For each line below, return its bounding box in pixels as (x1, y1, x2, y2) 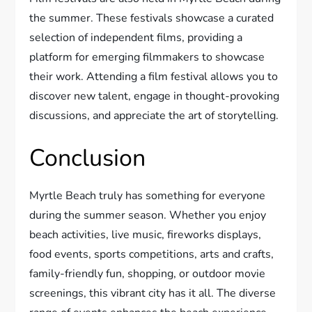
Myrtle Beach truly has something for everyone (29, 187, 266, 203)
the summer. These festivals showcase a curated (29, 10, 274, 26)
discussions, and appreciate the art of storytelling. (29, 107, 279, 123)
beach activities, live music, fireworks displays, (29, 226, 262, 242)
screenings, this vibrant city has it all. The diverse (29, 285, 276, 301)
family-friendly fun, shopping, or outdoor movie (29, 265, 266, 281)
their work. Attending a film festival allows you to (29, 68, 279, 84)
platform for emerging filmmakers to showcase (29, 49, 265, 65)
